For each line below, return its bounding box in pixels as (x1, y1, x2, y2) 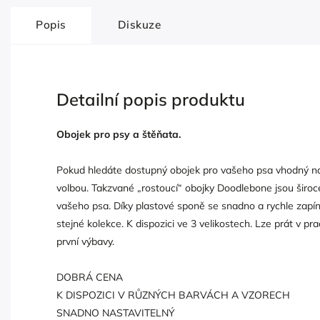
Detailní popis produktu (56, 89, 245, 111)
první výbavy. (56, 234, 114, 248)
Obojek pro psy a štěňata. (56, 127, 181, 141)
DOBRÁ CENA (56, 270, 123, 284)
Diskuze (117, 18, 161, 32)
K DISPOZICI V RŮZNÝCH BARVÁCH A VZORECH (56, 288, 290, 301)
